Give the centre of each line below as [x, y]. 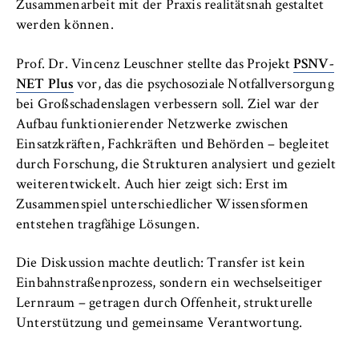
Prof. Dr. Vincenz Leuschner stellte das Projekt [155, 65]
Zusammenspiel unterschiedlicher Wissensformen [163, 205]
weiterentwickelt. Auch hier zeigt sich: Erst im [152, 185]
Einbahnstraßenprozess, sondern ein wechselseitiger [169, 284]
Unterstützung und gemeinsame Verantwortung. [159, 324]
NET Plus [45, 85]
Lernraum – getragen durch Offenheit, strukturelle [164, 304]
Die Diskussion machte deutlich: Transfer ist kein [161, 264]
